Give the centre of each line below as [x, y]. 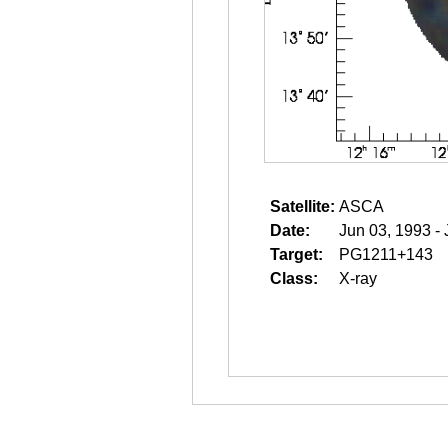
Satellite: [302, 206]
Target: [296, 254]
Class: [294, 278]
